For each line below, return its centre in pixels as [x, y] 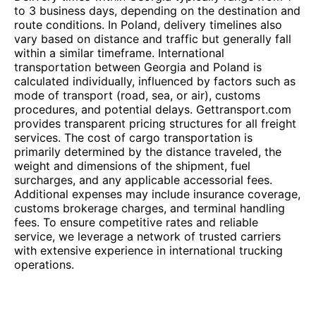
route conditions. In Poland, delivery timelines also [148, 25]
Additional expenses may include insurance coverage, [157, 194]
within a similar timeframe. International [119, 53]
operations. [44, 265]
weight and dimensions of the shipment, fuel [132, 166]
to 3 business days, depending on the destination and [157, 11]
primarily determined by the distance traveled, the [148, 152]
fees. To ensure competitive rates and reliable [136, 222]
